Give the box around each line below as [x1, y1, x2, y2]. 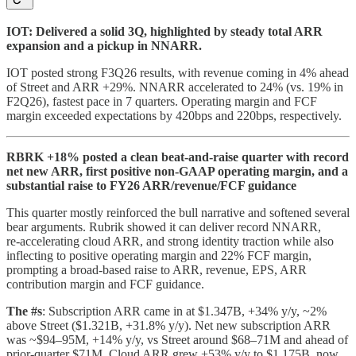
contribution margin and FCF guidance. [6, 277, 204, 291]
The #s [6, 304, 42, 318]
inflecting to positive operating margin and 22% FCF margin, [6, 248, 311, 262]
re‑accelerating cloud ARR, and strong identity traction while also [6, 234, 334, 248]
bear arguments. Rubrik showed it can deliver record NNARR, [6, 219, 321, 234]
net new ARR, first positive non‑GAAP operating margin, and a [6, 164, 348, 178]
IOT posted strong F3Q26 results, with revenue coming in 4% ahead [6, 65, 349, 79]
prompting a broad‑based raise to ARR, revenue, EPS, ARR [6, 262, 307, 277]
